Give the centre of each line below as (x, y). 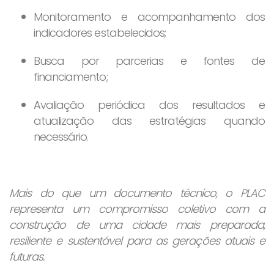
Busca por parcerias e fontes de (149, 61)
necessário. (61, 136)
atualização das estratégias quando (149, 120)
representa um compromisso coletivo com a (137, 209)
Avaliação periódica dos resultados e (149, 105)
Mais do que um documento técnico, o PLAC (137, 193)
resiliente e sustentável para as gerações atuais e (137, 240)
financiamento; (71, 76)
